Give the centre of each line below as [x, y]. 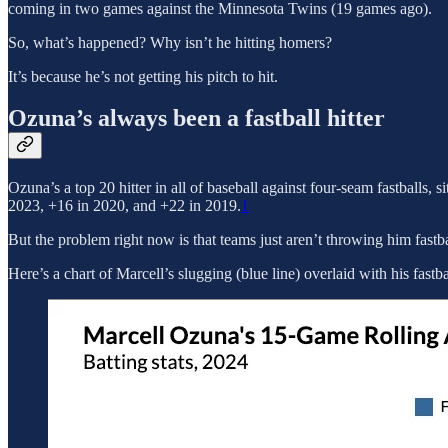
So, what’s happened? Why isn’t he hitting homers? [170, 42]
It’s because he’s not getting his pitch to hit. [143, 76]
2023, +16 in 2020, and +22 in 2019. [124, 206]
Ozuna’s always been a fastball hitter [196, 118]
